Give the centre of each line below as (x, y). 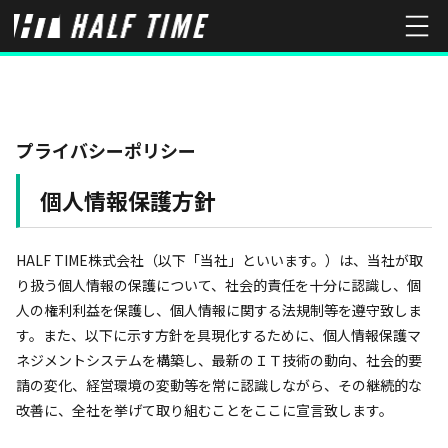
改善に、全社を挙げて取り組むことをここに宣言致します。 (204, 410)
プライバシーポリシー (106, 150)
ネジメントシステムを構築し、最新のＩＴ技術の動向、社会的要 (219, 360)
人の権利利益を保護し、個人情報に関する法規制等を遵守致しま (219, 310)
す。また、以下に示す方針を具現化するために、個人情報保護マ (218, 335)
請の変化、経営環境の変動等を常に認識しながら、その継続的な (219, 385)
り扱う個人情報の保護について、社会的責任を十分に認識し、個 (218, 285)
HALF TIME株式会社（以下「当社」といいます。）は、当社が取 (219, 260)
